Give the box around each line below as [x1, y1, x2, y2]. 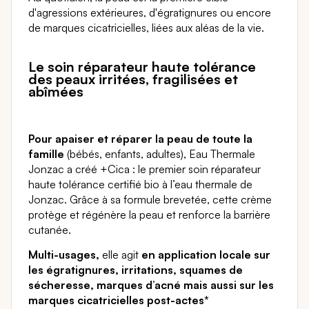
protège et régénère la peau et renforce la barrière [28, 208, 270, 222]
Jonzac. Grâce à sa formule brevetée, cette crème [28, 192, 272, 207]
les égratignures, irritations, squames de [28, 262, 243, 277]
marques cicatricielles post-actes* [28, 292, 209, 307]
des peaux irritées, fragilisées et [28, 70, 238, 88]
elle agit [99, 247, 141, 261]
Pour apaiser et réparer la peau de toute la [28, 132, 252, 146]
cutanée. [28, 223, 71, 237]
